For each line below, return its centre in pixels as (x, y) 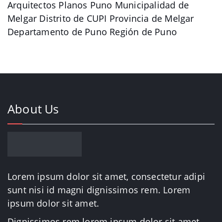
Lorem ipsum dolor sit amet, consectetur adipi (107, 176)
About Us (33, 109)
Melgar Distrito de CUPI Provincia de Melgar (101, 18)
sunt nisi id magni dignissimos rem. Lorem (99, 190)
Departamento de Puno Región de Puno (92, 31)
